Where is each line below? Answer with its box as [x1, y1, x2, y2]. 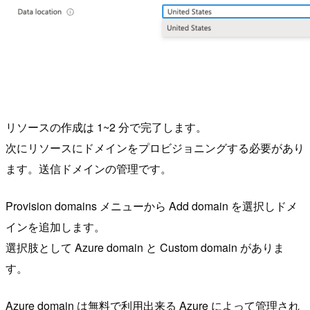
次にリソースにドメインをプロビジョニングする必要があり [6, 140, 304, 156]
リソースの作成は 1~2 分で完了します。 [6, 119, 207, 136]
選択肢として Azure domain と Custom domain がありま [6, 239, 284, 256]
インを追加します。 [6, 219, 105, 235]
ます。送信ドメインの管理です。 [6, 161, 172, 177]
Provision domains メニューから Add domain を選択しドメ [6, 198, 298, 215]
